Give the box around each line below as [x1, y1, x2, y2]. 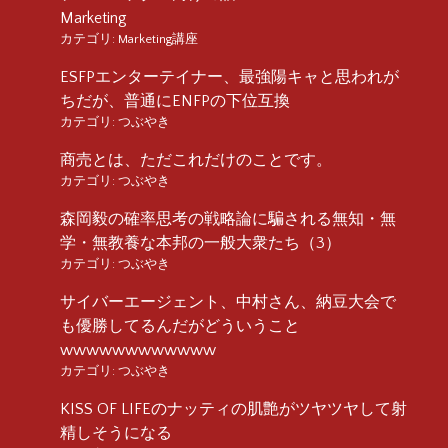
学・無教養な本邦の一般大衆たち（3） [60, 233, 341, 252]
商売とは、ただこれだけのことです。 [60, 150, 332, 169]
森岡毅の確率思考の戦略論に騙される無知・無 [60, 209, 396, 228]
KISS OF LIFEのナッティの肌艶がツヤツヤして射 [60, 399, 407, 418]
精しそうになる [60, 423, 172, 442]
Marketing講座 [118, 31, 198, 46]
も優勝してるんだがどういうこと [60, 316, 300, 335]
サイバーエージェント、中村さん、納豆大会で [60, 292, 396, 311]
